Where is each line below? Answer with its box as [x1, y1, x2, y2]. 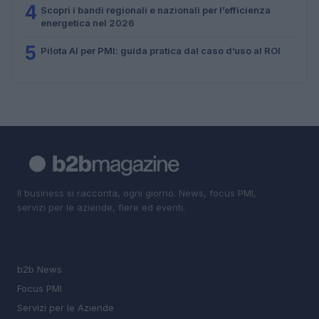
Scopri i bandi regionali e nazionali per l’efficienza [41, 4, 271, 16]
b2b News [17, 263, 62, 276]
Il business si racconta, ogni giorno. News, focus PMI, [17, 187, 256, 199]
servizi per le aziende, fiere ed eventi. [17, 201, 185, 213]
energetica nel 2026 [41, 16, 135, 28]
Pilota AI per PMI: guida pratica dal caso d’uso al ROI [41, 44, 281, 56]
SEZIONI [17, 244, 57, 256]
